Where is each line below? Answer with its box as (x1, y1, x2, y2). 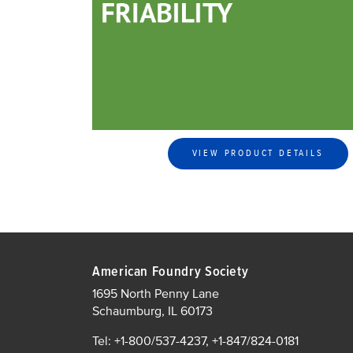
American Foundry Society (92, 262, 249, 280)
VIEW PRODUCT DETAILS (191, 147, 324, 159)
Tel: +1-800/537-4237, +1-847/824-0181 (92, 333, 299, 349)
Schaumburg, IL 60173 (92, 303, 213, 319)
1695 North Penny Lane (92, 286, 219, 302)
